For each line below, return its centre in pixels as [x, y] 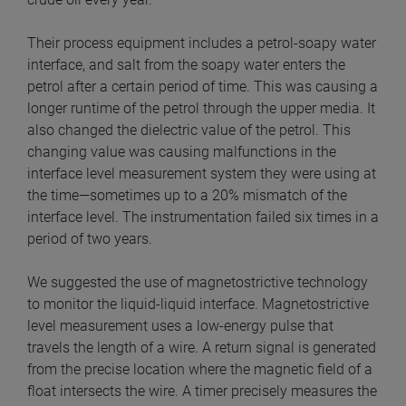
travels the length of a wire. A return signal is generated [202, 348]
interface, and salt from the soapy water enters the [186, 65]
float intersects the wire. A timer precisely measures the [202, 391]
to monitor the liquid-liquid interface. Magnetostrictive [198, 304]
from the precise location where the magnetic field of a [200, 370]
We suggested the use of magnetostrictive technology [198, 283]
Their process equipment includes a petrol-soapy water [202, 43]
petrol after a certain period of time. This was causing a [203, 87]
